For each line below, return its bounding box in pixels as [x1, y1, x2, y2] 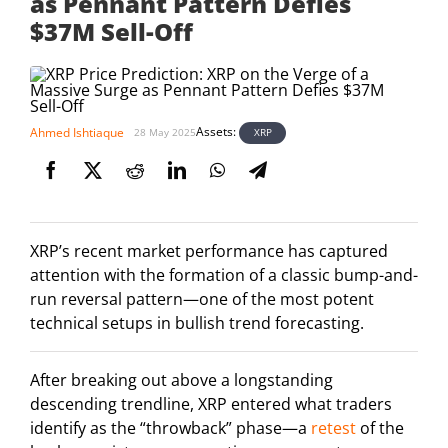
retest [311, 417, 356, 440]
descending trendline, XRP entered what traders [30, 393, 392, 416]
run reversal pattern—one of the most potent [30, 288, 374, 311]
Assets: [196, 123, 239, 141]
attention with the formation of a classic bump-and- [30, 264, 418, 287]
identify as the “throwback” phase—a [30, 417, 311, 440]
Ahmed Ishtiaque [30, 123, 124, 141]
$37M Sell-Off [30, 15, 193, 49]
